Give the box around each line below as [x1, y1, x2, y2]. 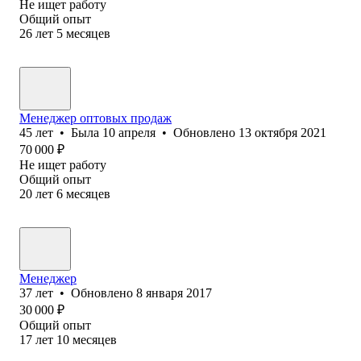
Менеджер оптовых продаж [19, 110, 172, 125]
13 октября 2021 [239, 125, 326, 139]
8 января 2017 [136, 285, 212, 300]
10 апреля [102, 125, 156, 139]
